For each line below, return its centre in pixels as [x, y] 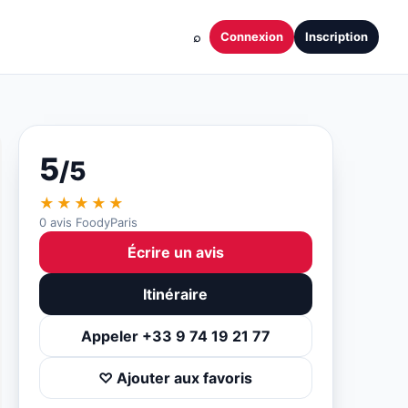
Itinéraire [176, 294]
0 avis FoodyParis [88, 222]
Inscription [337, 36]
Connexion [252, 36]
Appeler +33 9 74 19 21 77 [175, 336]
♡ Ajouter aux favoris [176, 378]
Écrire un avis [175, 252]
